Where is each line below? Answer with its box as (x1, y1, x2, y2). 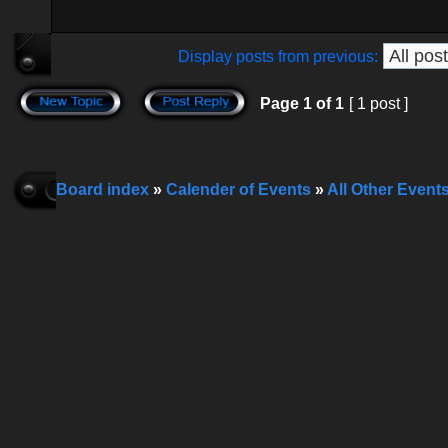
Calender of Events (166, 181, 311, 198)
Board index (56, 181, 149, 198)
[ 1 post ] (345, 95, 412, 112)
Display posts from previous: (178, 48, 378, 65)
